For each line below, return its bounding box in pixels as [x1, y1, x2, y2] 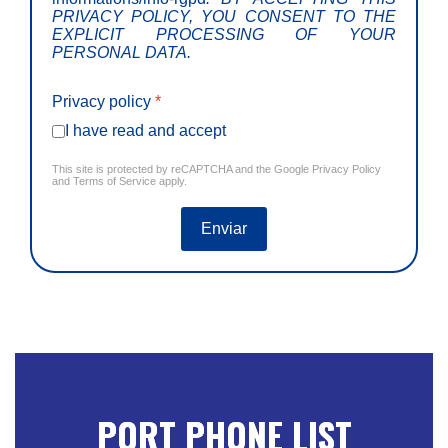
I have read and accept [65, 122, 226, 140]
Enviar [201, 220, 247, 238]
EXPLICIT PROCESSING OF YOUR [52, 26, 396, 44]
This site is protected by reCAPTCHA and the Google [52, 163, 312, 176]
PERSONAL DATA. [52, 44, 191, 62]
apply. [156, 175, 187, 188]
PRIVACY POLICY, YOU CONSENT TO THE [52, 8, 396, 26]
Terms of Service [73, 175, 156, 188]
